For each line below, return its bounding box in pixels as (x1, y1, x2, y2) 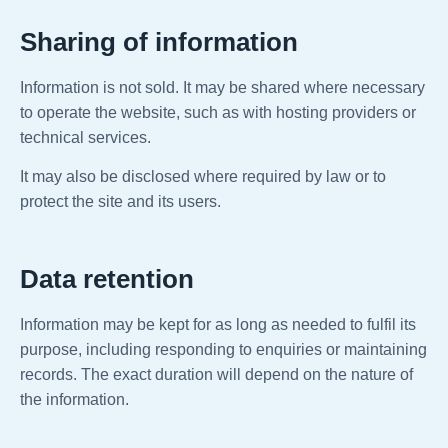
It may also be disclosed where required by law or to (20, 168, 386, 186)
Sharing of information (20, 27, 298, 58)
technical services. (20, 129, 151, 147)
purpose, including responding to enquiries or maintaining (20, 341, 427, 359)
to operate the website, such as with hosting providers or (20, 104, 416, 122)
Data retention (20, 264, 194, 295)
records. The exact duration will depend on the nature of (20, 366, 413, 384)
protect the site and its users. (20, 193, 221, 211)
